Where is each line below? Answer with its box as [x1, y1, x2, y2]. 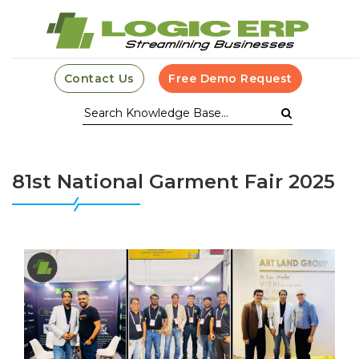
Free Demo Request [168, 71, 292, 86]
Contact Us [63, 71, 135, 86]
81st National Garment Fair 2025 [12, 170, 335, 193]
